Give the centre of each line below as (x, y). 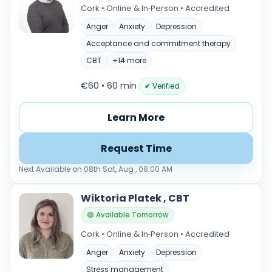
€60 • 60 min (110, 86)
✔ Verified (162, 86)
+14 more (129, 60)
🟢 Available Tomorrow (127, 215)
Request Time (136, 148)
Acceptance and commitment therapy (158, 43)
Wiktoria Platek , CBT (135, 198)
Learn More (136, 117)
